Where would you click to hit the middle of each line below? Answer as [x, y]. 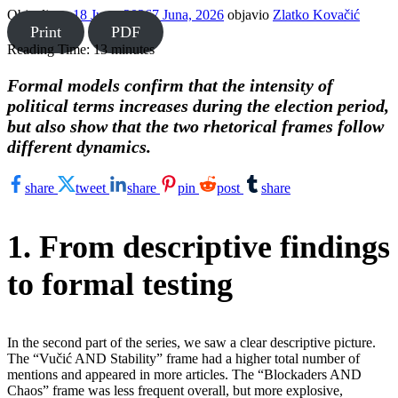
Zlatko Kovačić [316, 14]
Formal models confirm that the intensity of [170, 85]
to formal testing [120, 284]
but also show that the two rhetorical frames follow [195, 126]
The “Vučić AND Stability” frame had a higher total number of [183, 358]
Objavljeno [40, 14]
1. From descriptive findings [199, 247]
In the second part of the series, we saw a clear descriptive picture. [191, 342]
